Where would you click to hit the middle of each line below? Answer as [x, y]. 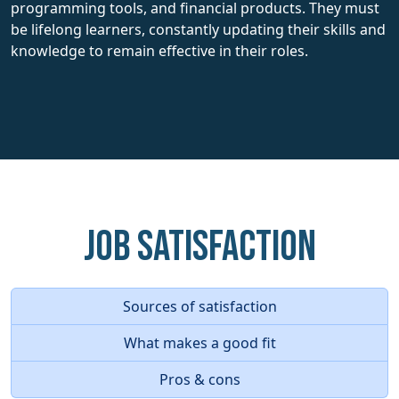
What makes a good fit [199, 342]
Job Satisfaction [199, 247]
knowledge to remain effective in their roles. [159, 50]
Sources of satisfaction [199, 306]
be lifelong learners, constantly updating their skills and [198, 29]
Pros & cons [199, 379]
